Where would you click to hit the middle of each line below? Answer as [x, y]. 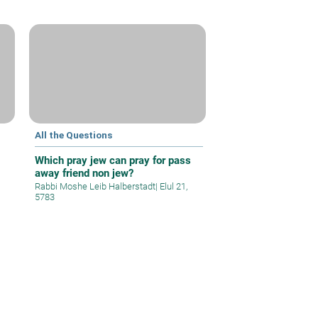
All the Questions [74, 135]
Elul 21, [173, 186]
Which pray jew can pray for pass [113, 160]
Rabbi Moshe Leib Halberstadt [95, 186]
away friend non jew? [84, 173]
